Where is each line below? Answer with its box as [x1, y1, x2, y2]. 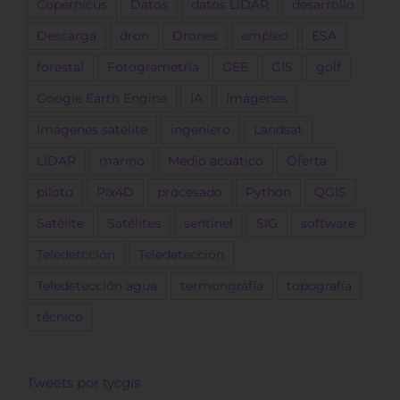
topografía [287, 279, 352, 294]
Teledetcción [37, 247, 115, 262]
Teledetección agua [37, 279, 157, 294]
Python [246, 185, 291, 200]
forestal [37, 60, 84, 75]
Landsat [254, 122, 303, 137]
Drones [172, 29, 218, 44]
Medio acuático [168, 154, 263, 169]
